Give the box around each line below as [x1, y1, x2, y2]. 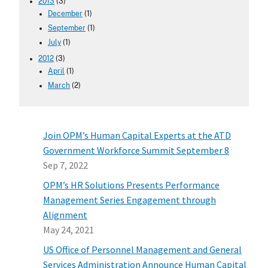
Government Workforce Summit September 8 [43, 144, 229, 157]
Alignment [43, 209, 87, 221]
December [48, 10, 83, 19]
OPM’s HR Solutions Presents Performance [43, 179, 220, 191]
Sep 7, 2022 [43, 159, 88, 172]
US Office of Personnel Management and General [43, 243, 242, 256]
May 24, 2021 [43, 224, 94, 236]
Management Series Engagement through [43, 194, 216, 206]
